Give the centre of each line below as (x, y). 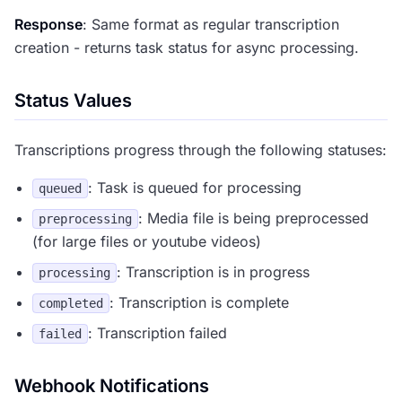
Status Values (73, 100)
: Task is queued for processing (195, 188)
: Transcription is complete (199, 302)
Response (48, 24)
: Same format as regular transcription (211, 24)
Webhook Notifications (112, 386)
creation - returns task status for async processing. (187, 48)
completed (71, 303)
